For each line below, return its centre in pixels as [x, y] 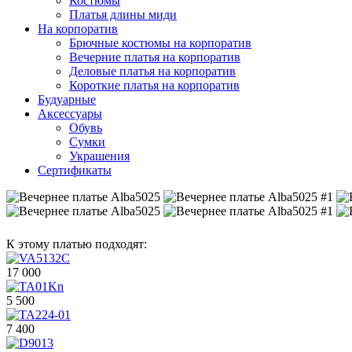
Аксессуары [70, 114]
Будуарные [67, 99]
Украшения [99, 156]
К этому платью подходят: [77, 244]
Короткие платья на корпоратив [154, 85]
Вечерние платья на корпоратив [155, 57]
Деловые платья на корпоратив [152, 71]
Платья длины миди [123, 15]
